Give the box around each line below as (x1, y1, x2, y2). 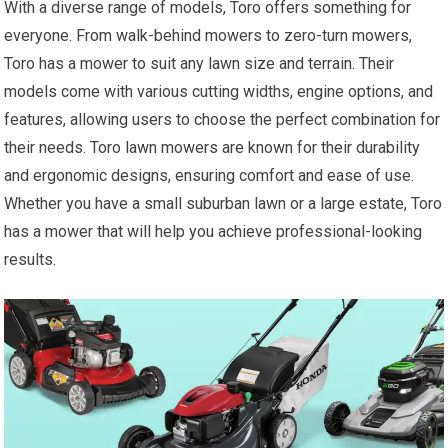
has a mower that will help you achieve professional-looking (4, 222, 423, 242)
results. (4, 250, 57, 270)
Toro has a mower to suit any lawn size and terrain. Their (4, 54, 395, 74)
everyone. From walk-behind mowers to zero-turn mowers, (4, 26, 413, 46)
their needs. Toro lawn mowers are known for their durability (4, 138, 421, 158)
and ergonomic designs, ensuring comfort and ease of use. (4, 166, 415, 186)
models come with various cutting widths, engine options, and (4, 82, 434, 102)
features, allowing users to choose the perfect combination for (4, 110, 441, 130)
